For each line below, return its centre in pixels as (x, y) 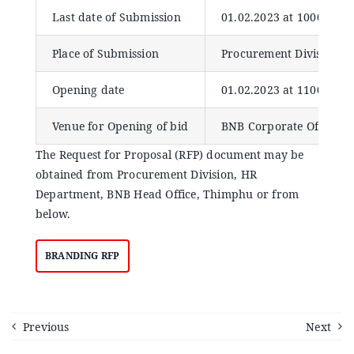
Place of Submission (105, 54)
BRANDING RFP (82, 256)
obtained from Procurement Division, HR (146, 175)
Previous (46, 326)
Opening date (88, 90)
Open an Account (48, 112)
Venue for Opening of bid (120, 126)
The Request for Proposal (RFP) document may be (169, 155)
